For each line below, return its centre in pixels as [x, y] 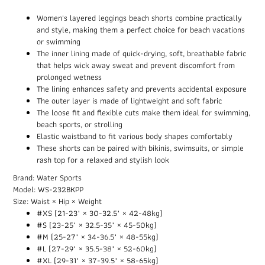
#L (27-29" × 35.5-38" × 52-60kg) [97, 248]
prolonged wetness [69, 77]
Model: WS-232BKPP [48, 189]
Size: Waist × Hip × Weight [57, 201]
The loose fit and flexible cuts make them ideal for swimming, [143, 112]
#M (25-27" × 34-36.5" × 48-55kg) [98, 236]
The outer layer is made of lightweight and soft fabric [129, 100]
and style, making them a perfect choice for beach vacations [141, 29]
